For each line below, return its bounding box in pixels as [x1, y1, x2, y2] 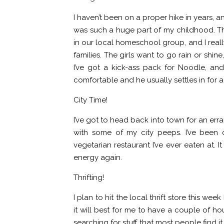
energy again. [73, 153, 122, 162]
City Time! [73, 95, 107, 104]
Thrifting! [73, 173, 104, 182]
